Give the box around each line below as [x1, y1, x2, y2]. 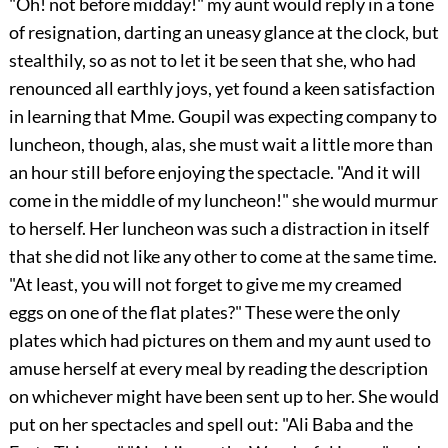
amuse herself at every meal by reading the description [8, 357, 428, 380]
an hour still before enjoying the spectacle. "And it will [8, 161, 421, 184]
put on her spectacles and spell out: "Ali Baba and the [8, 413, 413, 436]
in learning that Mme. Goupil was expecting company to [8, 105, 437, 128]
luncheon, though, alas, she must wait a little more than [8, 133, 433, 156]
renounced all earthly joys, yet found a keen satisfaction [8, 77, 435, 100]
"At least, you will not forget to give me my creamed [8, 273, 402, 296]
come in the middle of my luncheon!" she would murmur [8, 189, 438, 212]
